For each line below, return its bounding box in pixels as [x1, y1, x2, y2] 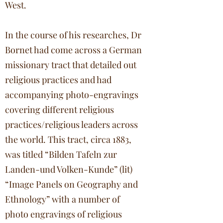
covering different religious [5, 104, 114, 115]
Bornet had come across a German [5, 44, 142, 56]
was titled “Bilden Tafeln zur [5, 148, 117, 160]
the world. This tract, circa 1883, [5, 133, 131, 145]
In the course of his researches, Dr [5, 29, 141, 41]
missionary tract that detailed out [5, 59, 136, 71]
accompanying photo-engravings [5, 89, 138, 101]
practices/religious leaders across [5, 118, 138, 130]
